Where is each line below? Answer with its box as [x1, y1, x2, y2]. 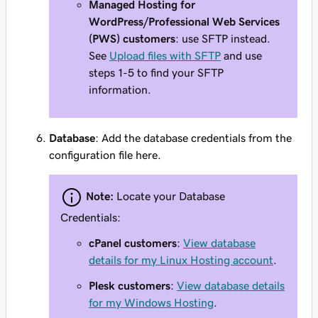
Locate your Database [116, 190, 225, 202]
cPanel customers [89, 237, 177, 248]
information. [89, 84, 151, 95]
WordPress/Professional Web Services [89, 16, 280, 27]
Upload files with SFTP [109, 50, 221, 61]
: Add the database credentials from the [95, 132, 292, 143]
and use [221, 50, 262, 61]
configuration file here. [49, 149, 161, 160]
